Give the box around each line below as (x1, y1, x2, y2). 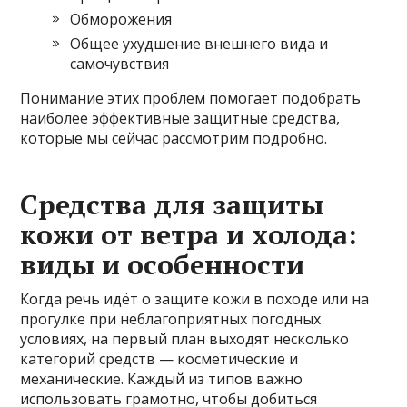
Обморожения (70, 9, 173, 30)
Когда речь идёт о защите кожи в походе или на (20, 289, 370, 310)
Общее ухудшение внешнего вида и (70, 34, 329, 55)
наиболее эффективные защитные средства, (20, 108, 341, 129)
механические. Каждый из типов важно (20, 369, 303, 390)
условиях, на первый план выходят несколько (20, 329, 350, 350)
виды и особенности (20, 246, 305, 283)
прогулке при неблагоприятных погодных (20, 309, 322, 330)
